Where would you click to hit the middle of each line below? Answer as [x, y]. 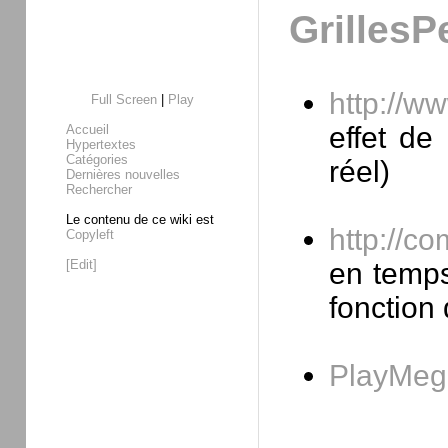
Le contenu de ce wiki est [140, 219]
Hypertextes [101, 144]
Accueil [87, 129]
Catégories [97, 159]
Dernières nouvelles [123, 174]
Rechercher [99, 189]
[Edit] [81, 264]
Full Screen [123, 99]
